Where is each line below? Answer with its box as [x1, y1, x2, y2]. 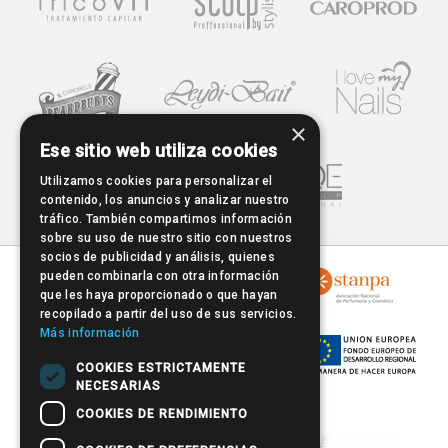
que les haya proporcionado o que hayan [40, 288, 278, 302]
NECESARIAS [76, 378, 161, 393]
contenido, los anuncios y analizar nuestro [40, 193, 290, 207]
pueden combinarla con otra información [40, 269, 280, 283]
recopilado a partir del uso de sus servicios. [40, 307, 297, 321]
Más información [40, 326, 140, 340]
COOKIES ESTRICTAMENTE [76, 360, 246, 375]
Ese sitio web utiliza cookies [40, 140, 278, 161]
